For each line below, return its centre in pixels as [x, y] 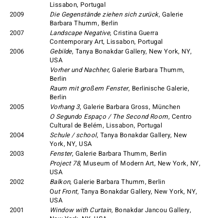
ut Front [66, 191]
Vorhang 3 [64, 107]
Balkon [60, 182]
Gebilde [61, 51]
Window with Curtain [80, 210]
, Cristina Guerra [134, 33]
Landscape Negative [80, 33]
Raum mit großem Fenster [89, 88]
